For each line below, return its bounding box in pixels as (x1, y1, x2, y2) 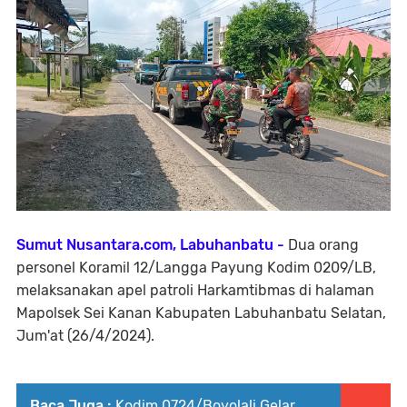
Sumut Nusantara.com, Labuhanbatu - (16, 235, 284, 253)
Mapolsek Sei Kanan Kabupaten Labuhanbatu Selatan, (16, 303, 386, 322)
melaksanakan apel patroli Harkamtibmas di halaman (16, 281, 374, 299)
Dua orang (284, 235, 359, 253)
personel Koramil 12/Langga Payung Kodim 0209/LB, (16, 258, 376, 276)
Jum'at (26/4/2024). (16, 326, 154, 344)
